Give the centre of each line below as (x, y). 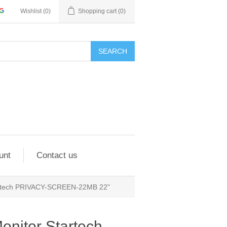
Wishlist (31, 11)
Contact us (57, 155)
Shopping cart (97, 11)
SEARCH (113, 51)
